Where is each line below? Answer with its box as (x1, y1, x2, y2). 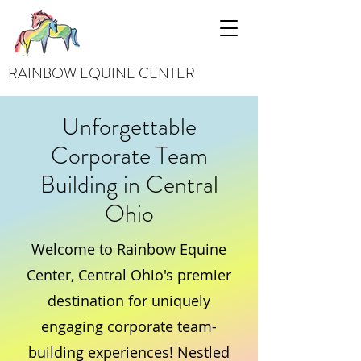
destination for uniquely (48, 291, 210, 310)
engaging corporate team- (41, 317, 217, 336)
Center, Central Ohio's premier (27, 265, 231, 284)
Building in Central (39, 168, 218, 201)
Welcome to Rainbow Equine (31, 239, 226, 259)
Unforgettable (61, 110, 197, 143)
